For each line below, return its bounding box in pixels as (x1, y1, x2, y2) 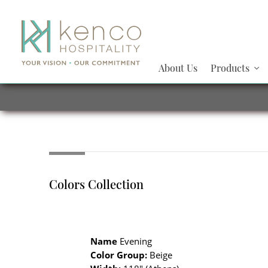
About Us (159, 62, 198, 74)
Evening (117, 235, 153, 247)
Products (210, 62, 249, 74)
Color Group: (90, 249, 148, 261)
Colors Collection (48, 176, 144, 192)
